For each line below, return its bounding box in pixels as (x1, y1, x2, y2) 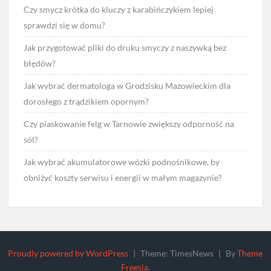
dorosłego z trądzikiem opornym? (24, 96, 149, 107)
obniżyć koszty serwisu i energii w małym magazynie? (24, 172, 223, 183)
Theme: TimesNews (140, 247, 216, 258)
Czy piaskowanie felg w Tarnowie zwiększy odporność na (24, 119, 235, 129)
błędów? (24, 58, 56, 69)
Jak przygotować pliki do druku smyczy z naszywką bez (24, 42, 227, 53)
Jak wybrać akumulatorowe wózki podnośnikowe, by (24, 157, 220, 168)
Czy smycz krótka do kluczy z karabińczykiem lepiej (24, 4, 214, 15)
